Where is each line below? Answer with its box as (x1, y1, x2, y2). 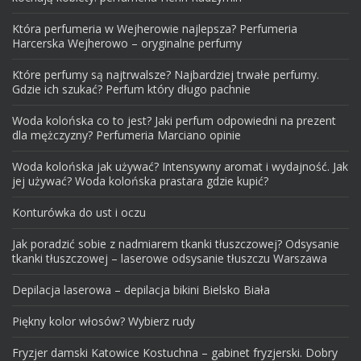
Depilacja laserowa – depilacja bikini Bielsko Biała (12, 282, 270, 298)
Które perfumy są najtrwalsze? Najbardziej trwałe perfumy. (12, 67, 319, 83)
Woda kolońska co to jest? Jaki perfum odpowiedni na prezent (12, 113, 336, 129)
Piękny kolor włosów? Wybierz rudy (12, 313, 195, 330)
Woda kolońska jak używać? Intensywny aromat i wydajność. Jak (12, 159, 348, 175)
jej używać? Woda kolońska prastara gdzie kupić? (12, 173, 268, 189)
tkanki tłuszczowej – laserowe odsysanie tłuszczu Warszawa (12, 251, 327, 267)
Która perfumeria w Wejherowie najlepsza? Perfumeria (12, 21, 297, 37)
